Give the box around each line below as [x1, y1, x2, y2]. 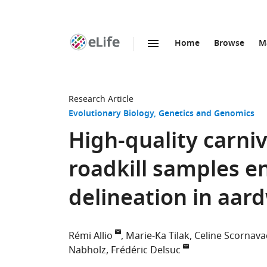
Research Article [69, 93, 133, 105]
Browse [214, 37, 244, 51]
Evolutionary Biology [69, 107, 154, 121]
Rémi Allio [69, 229, 113, 243]
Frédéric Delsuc [111, 243, 181, 257]
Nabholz [69, 243, 106, 257]
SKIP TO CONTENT [101, 50, 175, 63]
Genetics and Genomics [159, 107, 254, 121]
